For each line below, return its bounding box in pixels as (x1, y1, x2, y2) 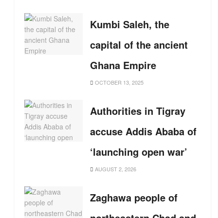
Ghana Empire (90, 58, 156, 72)
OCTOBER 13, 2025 (93, 78, 144, 86)
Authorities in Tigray (90, 104, 185, 118)
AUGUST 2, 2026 (93, 165, 136, 173)
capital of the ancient (90, 37, 188, 52)
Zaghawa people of (90, 190, 178, 204)
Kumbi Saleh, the (90, 17, 169, 31)
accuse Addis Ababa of (90, 124, 197, 138)
